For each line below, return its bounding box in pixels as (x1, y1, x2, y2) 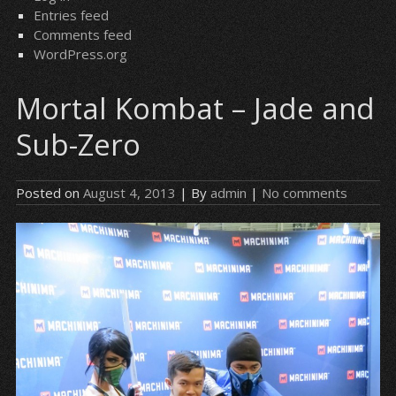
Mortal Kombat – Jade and (15, 88, 375, 128)
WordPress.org (33, 45, 127, 63)
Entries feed (33, 6, 109, 24)
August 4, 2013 (82, 184, 176, 202)
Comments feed (33, 26, 132, 43)
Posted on (15, 184, 83, 202)
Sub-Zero (15, 125, 141, 164)
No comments (261, 184, 347, 202)
